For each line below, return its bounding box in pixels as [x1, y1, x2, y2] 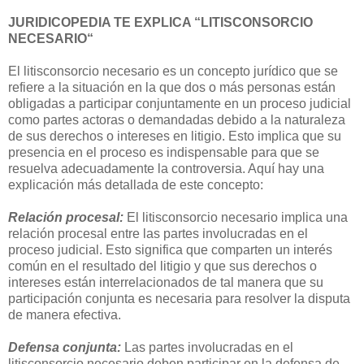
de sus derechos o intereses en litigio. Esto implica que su [8, 128, 341, 143]
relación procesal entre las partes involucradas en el [8, 226, 308, 240]
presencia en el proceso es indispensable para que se [8, 145, 319, 159]
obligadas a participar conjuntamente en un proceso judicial [8, 96, 351, 110]
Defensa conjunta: [8, 340, 121, 354]
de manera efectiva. [8, 307, 121, 322]
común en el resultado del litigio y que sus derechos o [8, 258, 317, 273]
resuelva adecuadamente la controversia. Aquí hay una [8, 161, 324, 175]
